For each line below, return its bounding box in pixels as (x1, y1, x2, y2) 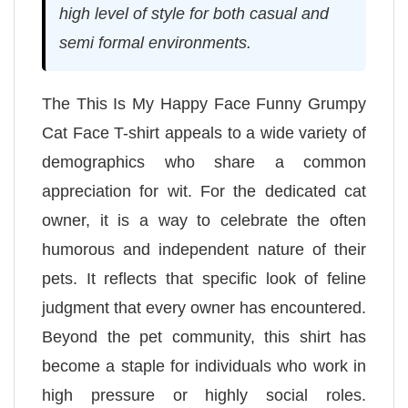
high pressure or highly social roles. (42, 385, 366, 404)
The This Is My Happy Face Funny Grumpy (42, 94, 366, 113)
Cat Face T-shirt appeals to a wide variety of (42, 123, 366, 142)
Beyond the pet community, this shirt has (42, 327, 366, 346)
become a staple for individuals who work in (42, 356, 366, 375)
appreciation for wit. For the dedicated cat (42, 181, 366, 200)
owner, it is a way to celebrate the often (42, 210, 366, 229)
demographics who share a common (42, 152, 366, 171)
